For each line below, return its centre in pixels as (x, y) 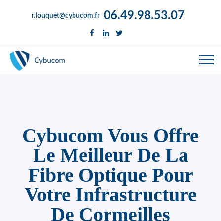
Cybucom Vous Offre (110, 135)
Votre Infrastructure (110, 195)
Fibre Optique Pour (110, 175)
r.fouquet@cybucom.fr (65, 16)
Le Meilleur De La (110, 155)
